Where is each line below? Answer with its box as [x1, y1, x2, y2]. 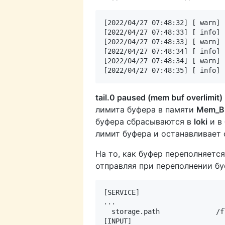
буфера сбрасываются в [95, 117, 194, 127]
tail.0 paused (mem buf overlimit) [95, 92, 222, 103]
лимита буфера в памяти [95, 104, 196, 115]
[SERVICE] [103, 188, 140, 197]
